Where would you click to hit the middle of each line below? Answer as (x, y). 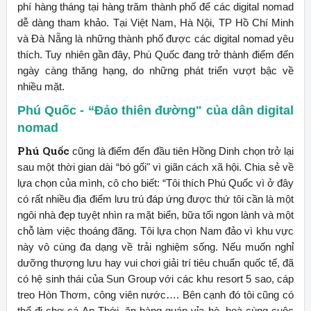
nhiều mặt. (41, 86)
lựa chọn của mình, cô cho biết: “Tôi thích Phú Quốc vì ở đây (155, 183)
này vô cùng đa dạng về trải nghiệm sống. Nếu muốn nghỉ (155, 246)
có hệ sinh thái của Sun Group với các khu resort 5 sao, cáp (155, 278)
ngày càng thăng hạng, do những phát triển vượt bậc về (155, 70)
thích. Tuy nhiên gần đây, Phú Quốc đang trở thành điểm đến (155, 54)
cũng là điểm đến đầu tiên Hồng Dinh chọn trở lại (182, 151)
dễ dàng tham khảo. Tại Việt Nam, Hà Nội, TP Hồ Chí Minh (155, 22)
